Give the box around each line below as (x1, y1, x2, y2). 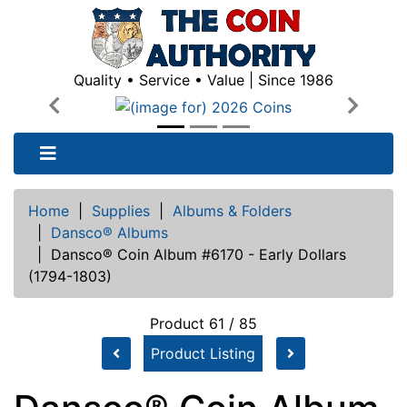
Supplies (92, 201, 150, 220)
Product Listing (151, 343, 255, 362)
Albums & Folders (173, 201, 292, 220)
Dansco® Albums (51, 223, 168, 242)
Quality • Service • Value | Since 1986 (74, 71, 333, 89)
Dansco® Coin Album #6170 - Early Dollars (51, 244, 346, 263)
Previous (53, 106, 113, 125)
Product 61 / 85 (150, 313, 257, 333)
